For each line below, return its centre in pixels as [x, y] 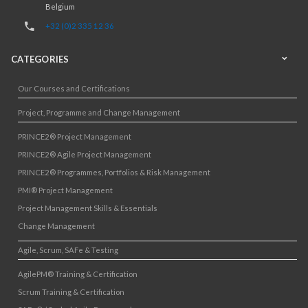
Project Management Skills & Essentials [88, 208]
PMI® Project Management [65, 190]
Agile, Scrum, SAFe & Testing [68, 250]
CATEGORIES [40, 59]
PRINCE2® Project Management [75, 137]
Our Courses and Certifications [74, 89]
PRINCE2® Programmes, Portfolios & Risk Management [114, 173]
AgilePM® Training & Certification [78, 274]
